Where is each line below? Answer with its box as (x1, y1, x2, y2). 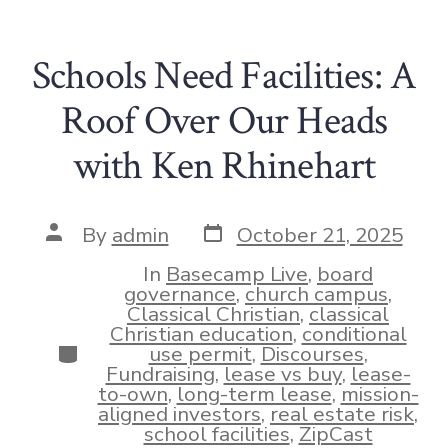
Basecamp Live (166, 260, 308, 289)
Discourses (260, 340, 364, 369)
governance (124, 280, 236, 309)
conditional (301, 320, 407, 349)
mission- (340, 380, 419, 409)
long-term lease (176, 380, 332, 409)
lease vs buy (223, 360, 342, 389)
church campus (245, 280, 388, 309)
